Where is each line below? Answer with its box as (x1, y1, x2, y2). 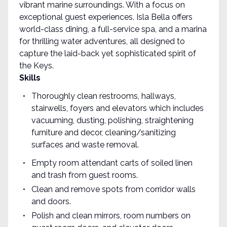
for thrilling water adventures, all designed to (19, 36, 185, 46)
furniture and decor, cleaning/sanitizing (31, 127, 176, 137)
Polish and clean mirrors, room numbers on (31, 210, 191, 220)
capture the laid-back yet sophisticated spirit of (19, 48, 196, 58)
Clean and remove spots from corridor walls (31, 184, 196, 194)
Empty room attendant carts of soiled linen (31, 158, 193, 168)
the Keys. (19, 60, 54, 70)
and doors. (31, 196, 71, 206)
